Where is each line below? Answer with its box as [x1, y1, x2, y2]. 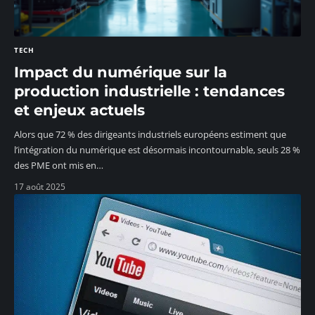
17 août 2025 [14, 180, 65, 193]
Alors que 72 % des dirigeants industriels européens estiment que [14, 127, 286, 141]
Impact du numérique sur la [14, 63, 227, 81]
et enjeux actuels [14, 101, 145, 119]
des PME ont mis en [14, 158, 96, 172]
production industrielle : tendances [14, 82, 285, 100]
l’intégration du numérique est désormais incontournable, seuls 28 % [14, 143, 300, 156]
